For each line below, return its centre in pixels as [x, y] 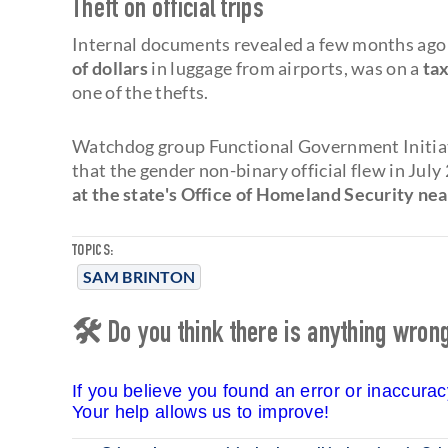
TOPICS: [93, 251]
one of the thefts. [140, 91]
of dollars [110, 67]
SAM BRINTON [139, 276]
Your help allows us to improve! [201, 411]
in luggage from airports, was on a [284, 67]
